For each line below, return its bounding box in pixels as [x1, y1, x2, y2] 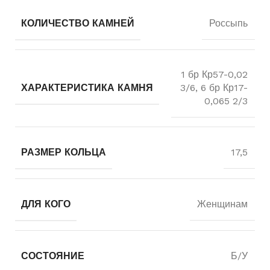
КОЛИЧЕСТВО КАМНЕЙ [21, 17, 134, 29]
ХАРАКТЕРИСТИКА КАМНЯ [21, 81, 153, 93]
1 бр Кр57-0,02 [181, 68, 248, 80]
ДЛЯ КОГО [21, 198, 71, 210]
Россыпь [209, 17, 248, 29]
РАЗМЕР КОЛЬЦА [21, 146, 106, 158]
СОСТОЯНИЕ [21, 250, 84, 262]
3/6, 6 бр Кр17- [180, 81, 248, 93]
